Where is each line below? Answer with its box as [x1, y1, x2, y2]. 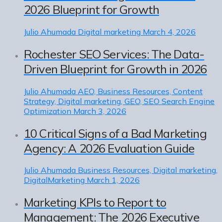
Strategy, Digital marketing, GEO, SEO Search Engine [24, 96, 215, 106]
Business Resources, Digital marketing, [78, 165, 218, 175]
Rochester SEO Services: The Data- [24, 46, 205, 61]
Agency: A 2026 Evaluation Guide [24, 140, 194, 156]
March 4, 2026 [143, 26, 196, 37]
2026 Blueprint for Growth [24, 1, 160, 17]
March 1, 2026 [87, 175, 140, 185]
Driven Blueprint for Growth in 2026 [24, 61, 207, 76]
